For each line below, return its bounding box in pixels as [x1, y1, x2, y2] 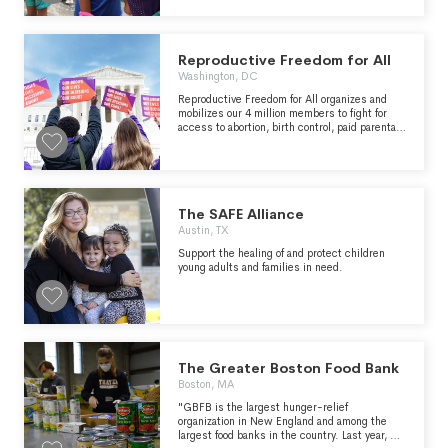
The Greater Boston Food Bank [178, 359, 399, 377]
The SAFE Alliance [178, 205, 304, 223]
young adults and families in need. [178, 260, 343, 274]
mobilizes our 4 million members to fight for [178, 106, 387, 120]
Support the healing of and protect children [178, 246, 385, 260]
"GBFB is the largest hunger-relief [178, 400, 348, 414]
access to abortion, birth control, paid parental [178, 120, 399, 134]
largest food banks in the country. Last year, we [178, 428, 405, 442]
